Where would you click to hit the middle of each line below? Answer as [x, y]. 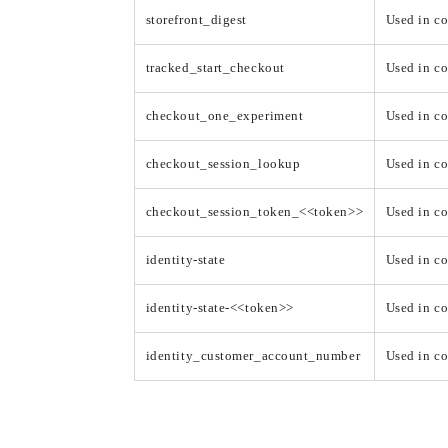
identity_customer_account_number [253, 356]
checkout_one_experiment [224, 116]
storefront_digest [196, 20]
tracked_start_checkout [215, 68]
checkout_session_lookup [223, 164]
